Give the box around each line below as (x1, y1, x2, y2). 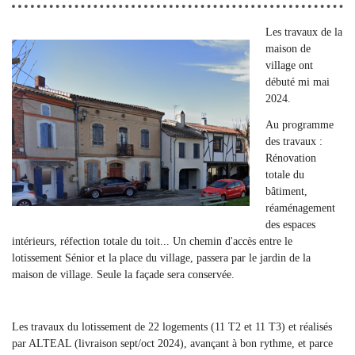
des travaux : (265, 136, 323, 147)
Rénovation (265, 152, 316, 164)
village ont (265, 59, 313, 71)
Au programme (265, 119, 334, 131)
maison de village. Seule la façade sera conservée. (12, 269, 235, 281)
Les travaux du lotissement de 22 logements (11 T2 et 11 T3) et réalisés (12, 321, 332, 333)
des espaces (265, 219, 315, 231)
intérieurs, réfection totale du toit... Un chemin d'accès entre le (12, 235, 292, 247)
